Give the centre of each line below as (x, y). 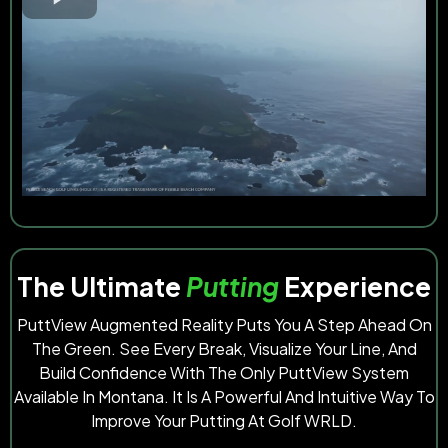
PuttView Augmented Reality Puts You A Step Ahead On (224, 325)
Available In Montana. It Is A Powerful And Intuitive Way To (224, 397)
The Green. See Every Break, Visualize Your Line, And (224, 349)
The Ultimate (101, 287)
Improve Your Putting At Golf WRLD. (224, 421)
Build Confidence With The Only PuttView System (224, 373)
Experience (355, 287)
